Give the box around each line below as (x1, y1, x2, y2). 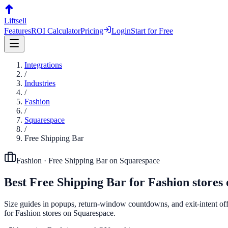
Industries (24, 79, 55, 88)
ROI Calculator (31, 26, 80, 35)
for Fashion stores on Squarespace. (4, 208, 116, 217)
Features (4, 26, 31, 35)
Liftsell (4, 16, 26, 25)
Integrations (24, 61, 62, 69)
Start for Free (131, 26, 173, 35)
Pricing (80, 26, 103, 35)
